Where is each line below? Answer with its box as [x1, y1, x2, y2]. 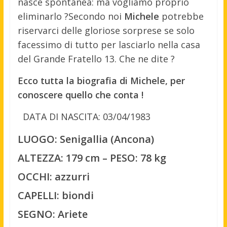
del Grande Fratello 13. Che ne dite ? [17, 53, 175, 65]
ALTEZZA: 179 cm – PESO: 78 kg [17, 151, 166, 165]
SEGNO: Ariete [17, 207, 88, 221]
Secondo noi [68, 10, 124, 23]
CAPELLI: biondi [17, 188, 94, 203]
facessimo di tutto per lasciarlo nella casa [17, 39, 200, 51]
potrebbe [159, 10, 204, 23]
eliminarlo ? [17, 10, 68, 23]
